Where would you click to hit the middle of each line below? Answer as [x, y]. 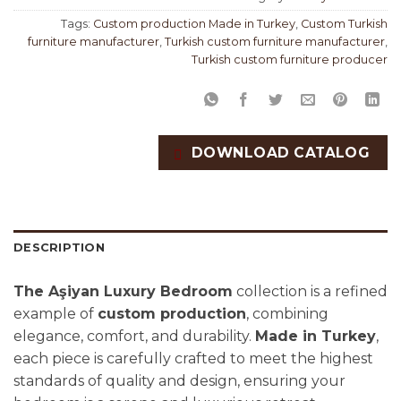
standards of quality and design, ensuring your [179, 380]
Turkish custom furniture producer [290, 60]
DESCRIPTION [59, 247]
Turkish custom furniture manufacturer [275, 42]
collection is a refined [310, 291]
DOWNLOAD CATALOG [279, 153]
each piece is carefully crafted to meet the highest [193, 358]
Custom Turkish [344, 24]
